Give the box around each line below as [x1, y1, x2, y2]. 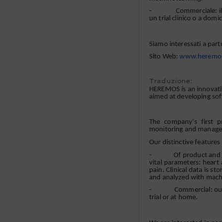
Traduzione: [149, 76, 192, 85]
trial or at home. [149, 194, 198, 202]
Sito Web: [149, 53, 180, 61]
